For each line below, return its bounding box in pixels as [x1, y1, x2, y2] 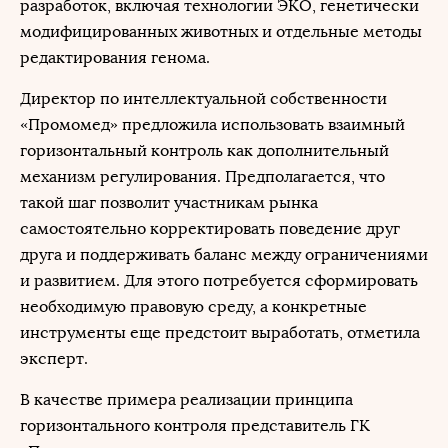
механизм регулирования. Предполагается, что [20, 167, 385, 186]
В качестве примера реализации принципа [20, 390, 353, 409]
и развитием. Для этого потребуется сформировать [20, 271, 418, 290]
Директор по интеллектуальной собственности [20, 89, 387, 108]
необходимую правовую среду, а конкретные [20, 297, 367, 316]
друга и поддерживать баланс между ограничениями [20, 245, 428, 264]
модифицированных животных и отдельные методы [20, 22, 422, 41]
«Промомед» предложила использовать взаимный [20, 115, 405, 134]
